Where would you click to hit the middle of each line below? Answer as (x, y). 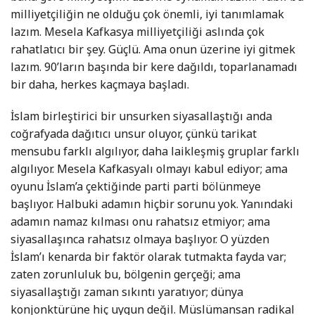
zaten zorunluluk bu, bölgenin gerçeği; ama (126, 275)
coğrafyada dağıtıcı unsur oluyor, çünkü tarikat (134, 134)
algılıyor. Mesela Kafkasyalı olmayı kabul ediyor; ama (149, 169)
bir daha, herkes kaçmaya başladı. (100, 85)
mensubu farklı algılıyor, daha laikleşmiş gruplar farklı (155, 152)
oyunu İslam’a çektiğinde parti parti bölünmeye (136, 187)
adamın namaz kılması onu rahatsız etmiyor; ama (140, 222)
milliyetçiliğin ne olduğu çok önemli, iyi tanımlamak (147, 14)
